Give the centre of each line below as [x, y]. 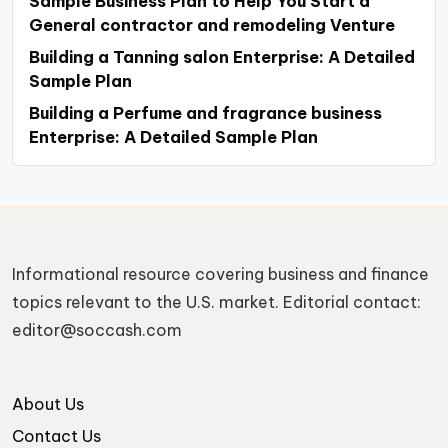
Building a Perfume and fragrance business [205, 113]
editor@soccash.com [97, 330]
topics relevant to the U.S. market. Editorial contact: [216, 302]
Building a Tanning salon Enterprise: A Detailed [222, 57]
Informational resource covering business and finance [220, 274]
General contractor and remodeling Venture [212, 25]
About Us [48, 404]
